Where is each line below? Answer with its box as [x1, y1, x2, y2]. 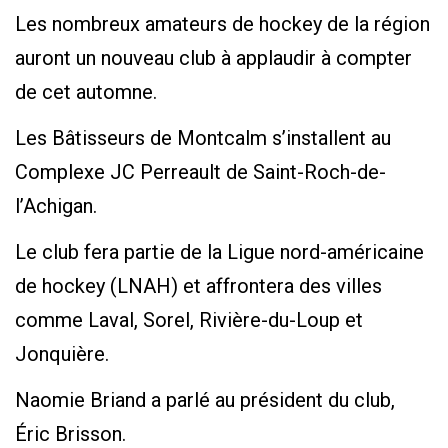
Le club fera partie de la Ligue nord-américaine [15, 239, 424, 264]
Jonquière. [15, 341, 109, 366]
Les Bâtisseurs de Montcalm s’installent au [15, 125, 391, 150]
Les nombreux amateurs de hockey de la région [15, 11, 430, 36]
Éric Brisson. [15, 421, 126, 446]
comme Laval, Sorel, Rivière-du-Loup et [15, 307, 363, 332]
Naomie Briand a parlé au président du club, [15, 387, 395, 412]
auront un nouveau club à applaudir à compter [15, 45, 412, 70]
